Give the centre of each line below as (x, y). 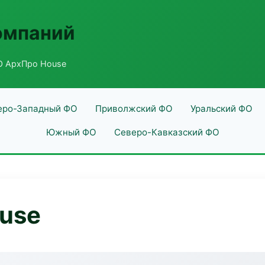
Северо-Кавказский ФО (167, 132)
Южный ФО (71, 132)
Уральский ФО (221, 109)
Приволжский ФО (134, 109)
